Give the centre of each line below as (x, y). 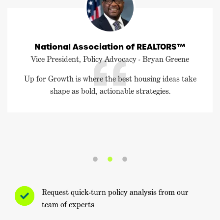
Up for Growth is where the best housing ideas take (110, 79)
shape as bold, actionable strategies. (110, 91)
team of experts (68, 205)
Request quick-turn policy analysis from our (115, 192)
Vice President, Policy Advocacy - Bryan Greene (110, 59)
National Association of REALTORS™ (110, 47)
